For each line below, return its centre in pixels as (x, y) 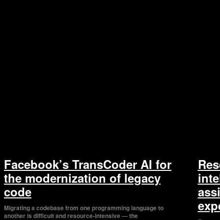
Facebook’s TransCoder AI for (88, 164)
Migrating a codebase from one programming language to (84, 208)
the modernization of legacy (82, 178)
